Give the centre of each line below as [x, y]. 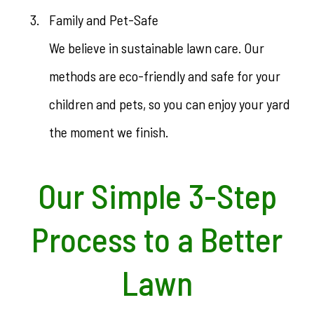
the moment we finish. [109, 132]
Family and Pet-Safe [104, 20]
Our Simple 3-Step [157, 196]
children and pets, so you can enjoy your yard [170, 104]
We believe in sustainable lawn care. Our [157, 48]
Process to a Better [157, 239]
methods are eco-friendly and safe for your [165, 76]
